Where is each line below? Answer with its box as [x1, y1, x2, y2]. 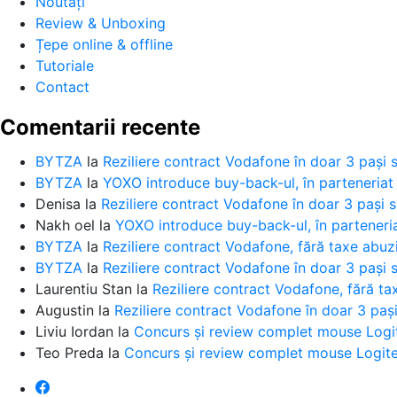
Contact [35, 78, 90, 96]
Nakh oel [35, 216, 95, 234]
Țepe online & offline [35, 35, 173, 53]
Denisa [35, 195, 81, 213]
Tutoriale [35, 57, 94, 74]
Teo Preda [35, 344, 104, 362]
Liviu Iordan [35, 323, 113, 340]
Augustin [35, 301, 94, 319]
